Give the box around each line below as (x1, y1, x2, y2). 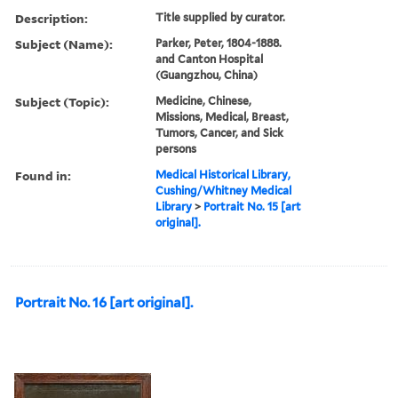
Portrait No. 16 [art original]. (15, 294, 193, 311)
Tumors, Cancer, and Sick (155, 125, 284, 139)
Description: (15, 9, 88, 27)
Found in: (15, 166, 71, 184)
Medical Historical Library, (155, 167, 291, 181)
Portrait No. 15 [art (203, 199, 302, 213)
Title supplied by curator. (155, 10, 286, 24)
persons (155, 141, 197, 155)
